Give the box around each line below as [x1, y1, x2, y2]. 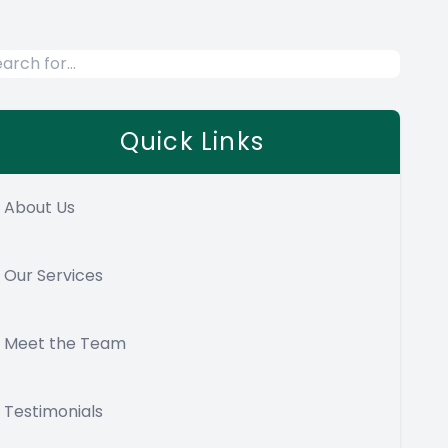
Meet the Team [4, 332, 126, 355]
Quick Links [119, 125, 265, 158]
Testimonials [4, 400, 103, 423]
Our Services [4, 264, 103, 287]
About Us [4, 196, 75, 219]
